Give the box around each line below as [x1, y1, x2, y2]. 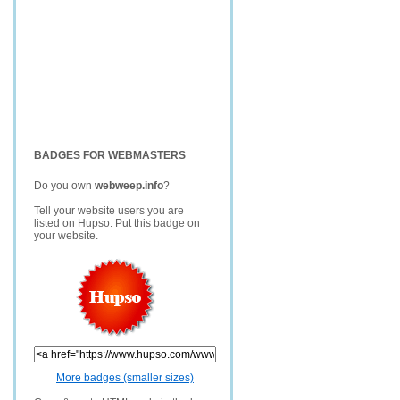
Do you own [34, 179, 95, 192]
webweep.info [95, 179, 163, 192]
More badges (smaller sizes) [56, 371, 194, 384]
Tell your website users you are [34, 204, 184, 217]
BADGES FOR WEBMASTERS [34, 149, 186, 162]
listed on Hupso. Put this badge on [34, 217, 200, 229]
